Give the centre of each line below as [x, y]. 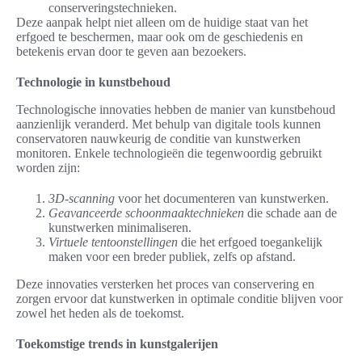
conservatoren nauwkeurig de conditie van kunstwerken [158, 139]
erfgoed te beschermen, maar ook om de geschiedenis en [160, 37]
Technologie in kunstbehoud [93, 82]
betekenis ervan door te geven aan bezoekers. [131, 52]
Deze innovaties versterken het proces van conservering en [165, 284]
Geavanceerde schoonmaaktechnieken [146, 213]
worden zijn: [48, 168]
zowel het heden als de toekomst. [100, 314]
